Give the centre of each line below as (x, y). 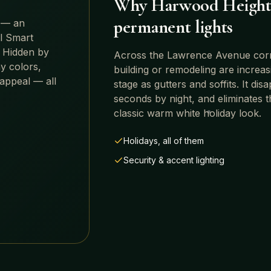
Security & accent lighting (174, 160)
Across (132, 55)
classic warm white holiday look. (188, 113)
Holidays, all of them (164, 141)
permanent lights (174, 27)
